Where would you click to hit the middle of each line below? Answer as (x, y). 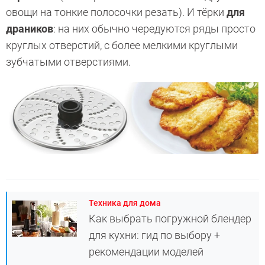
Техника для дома (125, 203)
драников (30, 29)
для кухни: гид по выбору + (154, 235)
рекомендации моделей (146, 252)
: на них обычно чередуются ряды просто (154, 29)
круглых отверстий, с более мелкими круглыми (122, 46)
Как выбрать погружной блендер (170, 219)
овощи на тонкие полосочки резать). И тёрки (116, 12)
